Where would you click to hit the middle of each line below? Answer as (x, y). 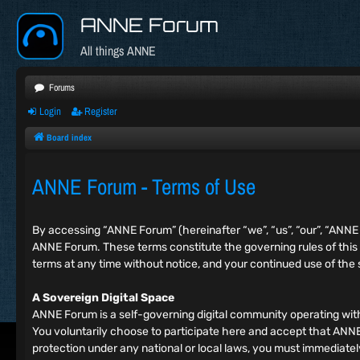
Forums (62, 88)
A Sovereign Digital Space (103, 297)
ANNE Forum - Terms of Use (144, 186)
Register (101, 111)
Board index (69, 137)
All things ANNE (118, 51)
